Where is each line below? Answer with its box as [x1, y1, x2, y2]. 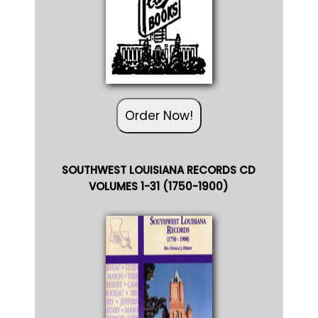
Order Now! [124, 106, 193, 124]
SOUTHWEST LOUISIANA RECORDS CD [62, 161, 256, 177]
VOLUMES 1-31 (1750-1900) [89, 177, 229, 193]
